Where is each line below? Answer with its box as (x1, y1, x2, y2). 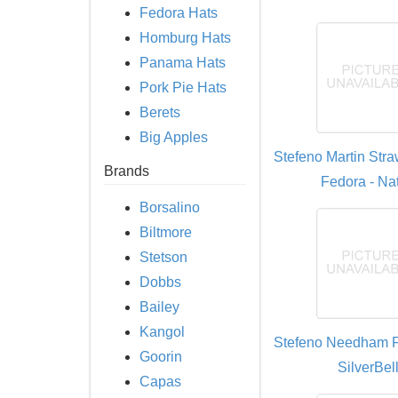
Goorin (139, 349, 182, 364)
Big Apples (139, 130, 208, 145)
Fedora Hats (139, 5, 218, 20)
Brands (104, 163, 149, 179)
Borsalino (139, 200, 200, 215)
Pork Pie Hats (139, 80, 227, 95)
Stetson (139, 250, 187, 265)
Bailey (139, 299, 179, 314)
